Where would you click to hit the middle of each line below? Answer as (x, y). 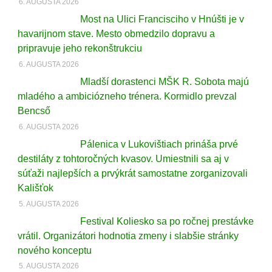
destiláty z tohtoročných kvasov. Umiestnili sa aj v (123, 158)
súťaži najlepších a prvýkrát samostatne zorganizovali (132, 173)
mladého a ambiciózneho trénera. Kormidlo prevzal (127, 97)
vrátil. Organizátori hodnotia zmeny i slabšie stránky (128, 236)
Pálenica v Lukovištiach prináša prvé (159, 144)
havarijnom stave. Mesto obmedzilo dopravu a (116, 34)
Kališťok (35, 188)
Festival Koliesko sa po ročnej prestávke (167, 221)
